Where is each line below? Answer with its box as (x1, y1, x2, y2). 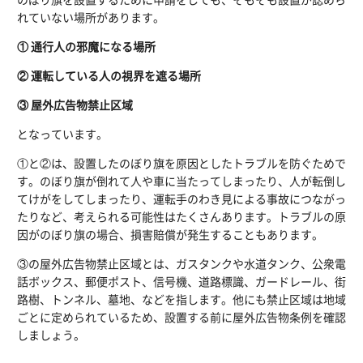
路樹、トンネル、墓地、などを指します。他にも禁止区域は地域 (17, 291, 346, 308)
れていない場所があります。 (17, 9, 164, 26)
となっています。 (17, 126, 108, 143)
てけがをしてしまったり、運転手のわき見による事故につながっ (17, 190, 346, 207)
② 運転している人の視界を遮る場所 (17, 67, 201, 84)
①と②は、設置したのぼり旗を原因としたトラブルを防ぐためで (17, 155, 346, 172)
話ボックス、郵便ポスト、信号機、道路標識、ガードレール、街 (17, 273, 346, 290)
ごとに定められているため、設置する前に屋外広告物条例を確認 (17, 309, 346, 326)
